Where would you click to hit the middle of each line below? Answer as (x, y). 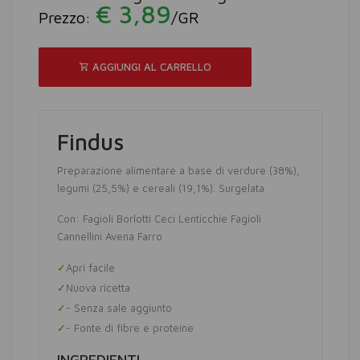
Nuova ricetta (98, 288)
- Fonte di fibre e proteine (130, 328)
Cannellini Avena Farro (110, 236)
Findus (90, 142)
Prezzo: (67, 17)
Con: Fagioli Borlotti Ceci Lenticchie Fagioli (159, 219)
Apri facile (90, 268)
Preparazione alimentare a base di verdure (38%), (178, 170)
